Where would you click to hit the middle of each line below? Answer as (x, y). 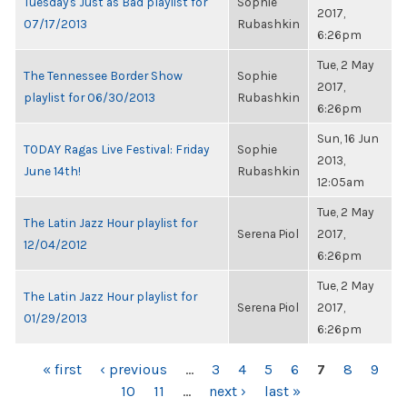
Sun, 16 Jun (348, 138)
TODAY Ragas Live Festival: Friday (116, 149)
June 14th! (52, 171)
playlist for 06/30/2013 (89, 97)
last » (282, 391)
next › (227, 391)
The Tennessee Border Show (103, 75)
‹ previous (133, 369)
